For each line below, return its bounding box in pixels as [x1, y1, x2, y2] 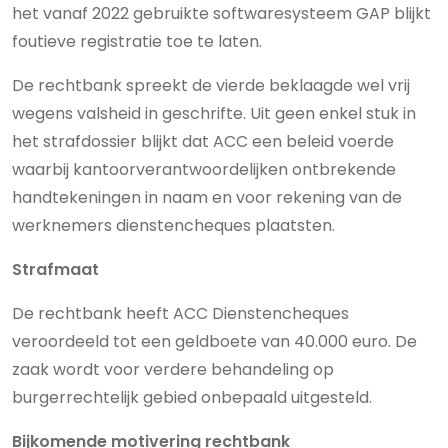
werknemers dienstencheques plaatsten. [12, 214, 335, 237]
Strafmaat [12, 258, 99, 281]
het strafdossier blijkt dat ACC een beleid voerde [12, 130, 394, 153]
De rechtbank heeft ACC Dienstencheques [12, 302, 349, 325]
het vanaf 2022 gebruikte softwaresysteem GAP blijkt [12, 2, 431, 25]
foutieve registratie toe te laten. [12, 30, 262, 53]
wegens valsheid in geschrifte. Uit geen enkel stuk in [12, 102, 416, 125]
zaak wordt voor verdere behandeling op [12, 358, 334, 381]
